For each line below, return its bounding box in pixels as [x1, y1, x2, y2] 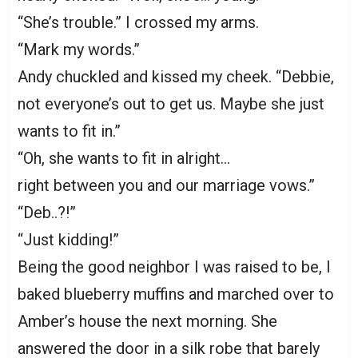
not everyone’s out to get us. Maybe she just [18, 93, 324, 113]
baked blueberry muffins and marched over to [18, 284, 334, 304]
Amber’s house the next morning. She [18, 311, 277, 331]
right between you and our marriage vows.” [18, 175, 315, 195]
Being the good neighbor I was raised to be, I [18, 257, 331, 276]
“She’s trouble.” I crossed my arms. [18, 12, 259, 32]
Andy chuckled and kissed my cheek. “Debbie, [18, 66, 334, 86]
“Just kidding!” [18, 229, 119, 249]
